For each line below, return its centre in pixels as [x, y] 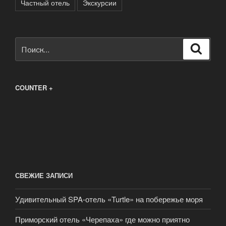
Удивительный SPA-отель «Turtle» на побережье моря [109, 199]
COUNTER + [34, 88]
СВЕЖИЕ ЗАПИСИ [44, 175]
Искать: [29, 44]
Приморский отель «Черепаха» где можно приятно [102, 219]
